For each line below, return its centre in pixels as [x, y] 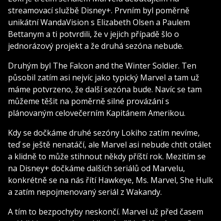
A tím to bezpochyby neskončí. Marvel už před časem [106, 211]
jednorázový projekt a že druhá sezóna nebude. [96, 46]
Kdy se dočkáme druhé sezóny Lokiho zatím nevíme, [104, 132]
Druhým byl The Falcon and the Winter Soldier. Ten [102, 65]
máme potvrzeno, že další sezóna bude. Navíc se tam [105, 89]
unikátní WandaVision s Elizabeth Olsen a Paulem [99, 22]
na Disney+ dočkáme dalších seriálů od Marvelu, [96, 168]
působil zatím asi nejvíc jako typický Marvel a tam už [104, 77]
